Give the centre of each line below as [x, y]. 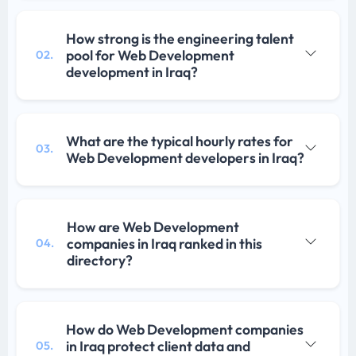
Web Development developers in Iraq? [185, 157]
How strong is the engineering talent [180, 38]
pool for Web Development [150, 55]
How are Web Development [153, 226]
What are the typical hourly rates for [180, 141]
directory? [100, 260]
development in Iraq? [132, 72]
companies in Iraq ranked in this [164, 243]
